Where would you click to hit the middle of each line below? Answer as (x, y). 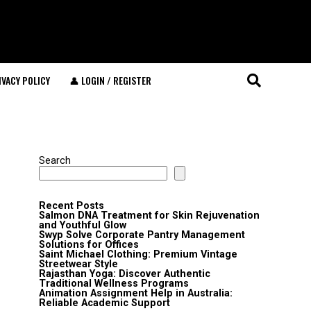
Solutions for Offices (89, 245)
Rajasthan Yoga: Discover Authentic (125, 274)
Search (55, 161)
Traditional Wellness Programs (114, 284)
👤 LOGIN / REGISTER (110, 80)
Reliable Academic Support (104, 303)
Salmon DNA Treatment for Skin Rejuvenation (149, 216)
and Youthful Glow (83, 225)
